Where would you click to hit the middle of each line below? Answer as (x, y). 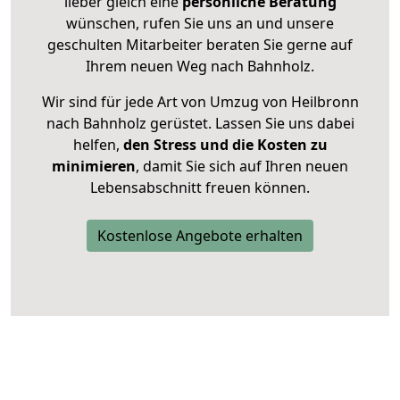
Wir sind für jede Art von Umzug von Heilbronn (200, 102)
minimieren (94, 167)
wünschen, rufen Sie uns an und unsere (200, 24)
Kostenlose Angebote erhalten (200, 236)
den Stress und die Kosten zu (223, 145)
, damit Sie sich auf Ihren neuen (242, 167)
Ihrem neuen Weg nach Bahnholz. (200, 67)
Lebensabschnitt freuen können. (200, 188)
